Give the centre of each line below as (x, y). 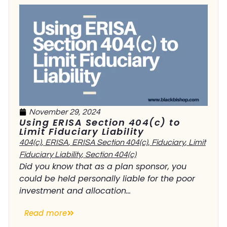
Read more (45, 213)
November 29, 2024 (64, 112)
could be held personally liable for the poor (107, 178)
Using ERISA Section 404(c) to (100, 122)
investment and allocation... (75, 191)
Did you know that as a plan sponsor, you (103, 166)
